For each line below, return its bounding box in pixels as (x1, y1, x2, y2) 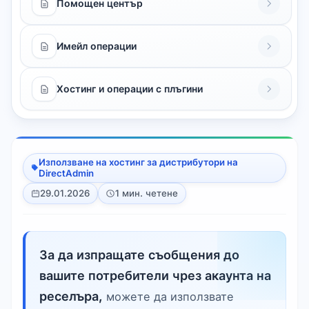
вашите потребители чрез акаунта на (39, 268, 271, 283)
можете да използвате (103, 290, 234, 304)
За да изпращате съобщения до (39, 248, 239, 263)
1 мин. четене (115, 188, 179, 199)
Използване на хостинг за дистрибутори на (38, 157, 238, 168)
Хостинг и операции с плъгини (57, 83, 203, 94)
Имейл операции (57, 40, 137, 52)
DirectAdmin (38, 168, 94, 179)
